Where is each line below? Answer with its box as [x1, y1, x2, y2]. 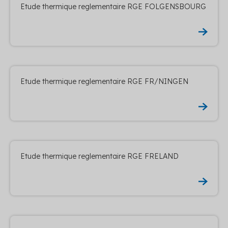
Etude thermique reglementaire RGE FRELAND [20, 151, 179, 161]
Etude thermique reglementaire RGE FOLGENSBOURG [20, 2, 206, 11]
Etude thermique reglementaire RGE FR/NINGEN [20, 76, 188, 86]
